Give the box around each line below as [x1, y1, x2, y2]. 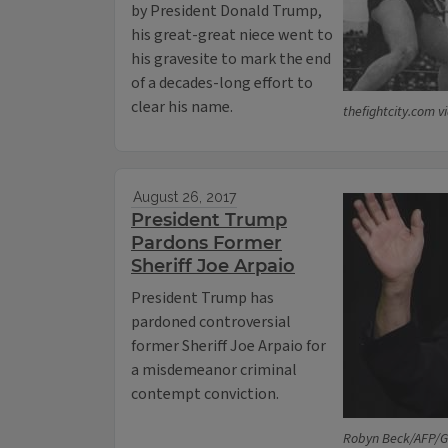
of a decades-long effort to [131, 72, 313, 95]
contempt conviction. [131, 383, 279, 406]
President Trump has [131, 287, 274, 310]
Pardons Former [131, 232, 282, 255]
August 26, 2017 [132, 189, 236, 206]
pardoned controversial [131, 311, 291, 334]
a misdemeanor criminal [131, 359, 297, 382]
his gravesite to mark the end [131, 48, 331, 71]
